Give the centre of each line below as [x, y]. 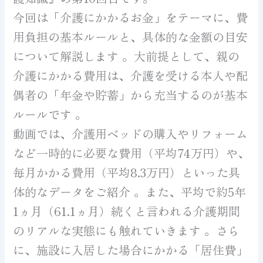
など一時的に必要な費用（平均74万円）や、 [131, 153]
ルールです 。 [50, 114]
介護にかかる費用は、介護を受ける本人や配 [131, 75]
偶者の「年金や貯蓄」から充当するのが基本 [131, 95]
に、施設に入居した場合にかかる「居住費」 [131, 249]
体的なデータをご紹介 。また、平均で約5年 [130, 191]
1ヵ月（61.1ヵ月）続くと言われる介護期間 [127, 211]
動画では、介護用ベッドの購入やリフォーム [131, 133]
